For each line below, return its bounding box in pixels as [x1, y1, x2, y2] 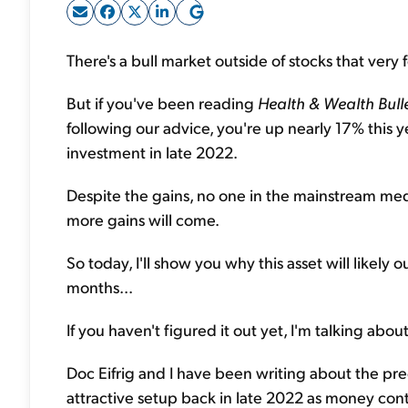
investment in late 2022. [66, 141, 238, 162]
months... [66, 276, 133, 297]
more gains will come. [66, 209, 219, 229]
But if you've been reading [66, 92, 258, 113]
